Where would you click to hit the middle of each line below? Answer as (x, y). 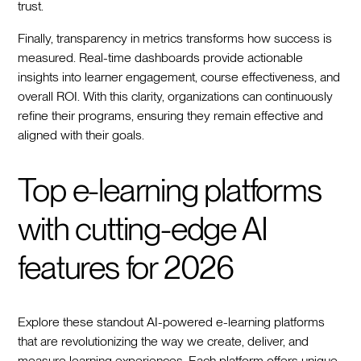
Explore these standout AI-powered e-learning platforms (172, 322)
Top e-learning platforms (170, 190)
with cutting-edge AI (143, 228)
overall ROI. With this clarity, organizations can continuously (176, 96)
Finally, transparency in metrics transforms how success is (175, 38)
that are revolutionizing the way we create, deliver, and (164, 341)
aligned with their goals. (81, 135)
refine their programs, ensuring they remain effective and (171, 115)
